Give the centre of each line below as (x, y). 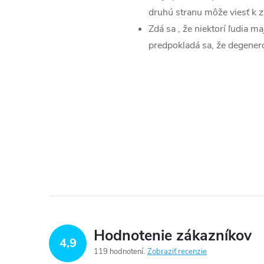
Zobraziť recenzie (177, 251)
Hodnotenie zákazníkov (173, 235)
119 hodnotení (119, 251)
